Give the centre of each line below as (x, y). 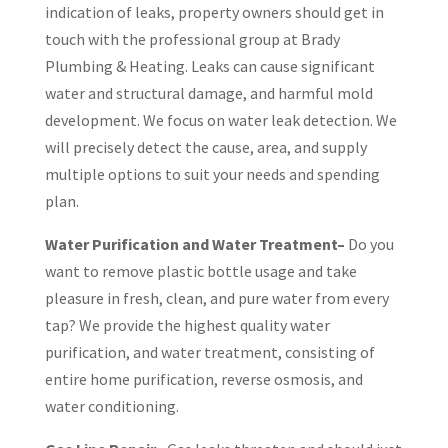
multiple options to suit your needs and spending (212, 174)
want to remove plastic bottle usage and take (200, 271)
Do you (369, 244)
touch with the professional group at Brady (192, 39)
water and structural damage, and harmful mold (208, 93)
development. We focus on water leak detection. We (220, 120)
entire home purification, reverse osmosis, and (203, 379)
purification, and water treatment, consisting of (209, 352)
